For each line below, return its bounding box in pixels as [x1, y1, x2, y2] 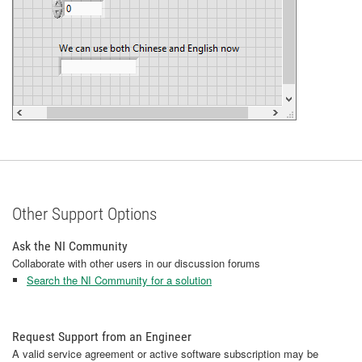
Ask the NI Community [12, 238, 128, 254]
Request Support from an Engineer [12, 328, 192, 344]
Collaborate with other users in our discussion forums [12, 255, 260, 271]
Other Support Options [12, 204, 157, 224]
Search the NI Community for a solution [27, 271, 212, 288]
